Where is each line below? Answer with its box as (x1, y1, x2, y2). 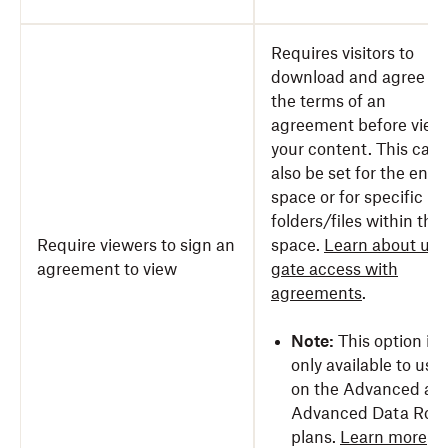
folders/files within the (271, 211, 442, 231)
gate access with (271, 259, 398, 279)
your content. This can (271, 139, 440, 159)
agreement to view (37, 259, 177, 279)
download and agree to (271, 67, 444, 87)
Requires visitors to (271, 43, 414, 63)
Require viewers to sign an (37, 235, 235, 255)
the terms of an (271, 91, 386, 111)
